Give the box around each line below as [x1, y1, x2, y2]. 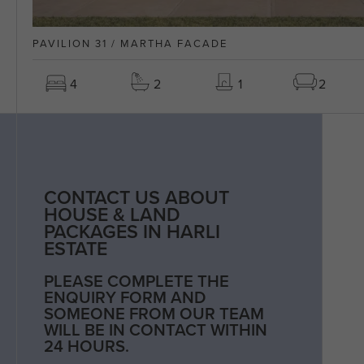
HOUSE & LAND [43, 201, 180, 228]
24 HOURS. [43, 334, 129, 358]
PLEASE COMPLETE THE [43, 269, 229, 293]
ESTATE [43, 235, 107, 262]
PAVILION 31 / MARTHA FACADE [32, 35, 228, 50]
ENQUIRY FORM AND [43, 285, 206, 310]
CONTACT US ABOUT [43, 184, 229, 211]
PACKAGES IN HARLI [43, 218, 220, 245]
